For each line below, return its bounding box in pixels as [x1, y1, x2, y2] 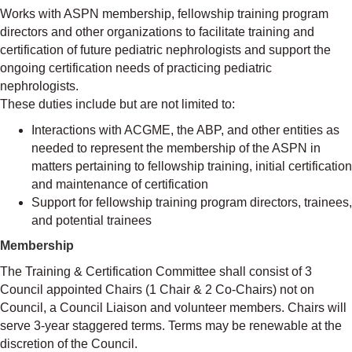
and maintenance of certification [31, 177, 208, 191]
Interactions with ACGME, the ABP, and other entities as [31, 123, 339, 137]
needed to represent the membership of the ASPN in [31, 141, 321, 155]
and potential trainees [31, 213, 152, 227]
